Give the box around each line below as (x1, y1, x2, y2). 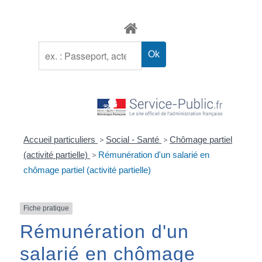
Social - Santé (106, 135, 162, 145)
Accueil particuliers (23, 135, 98, 145)
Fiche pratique (23, 204, 69, 213)
